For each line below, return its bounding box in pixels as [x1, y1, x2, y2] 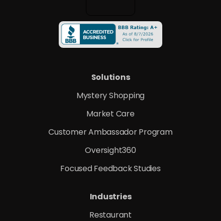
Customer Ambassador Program [48, 126, 173, 138]
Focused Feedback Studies [60, 163, 161, 174]
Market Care [86, 108, 135, 119]
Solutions [91, 72, 130, 83]
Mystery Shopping [76, 90, 145, 101]
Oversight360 [85, 145, 136, 156]
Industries [89, 191, 132, 202]
